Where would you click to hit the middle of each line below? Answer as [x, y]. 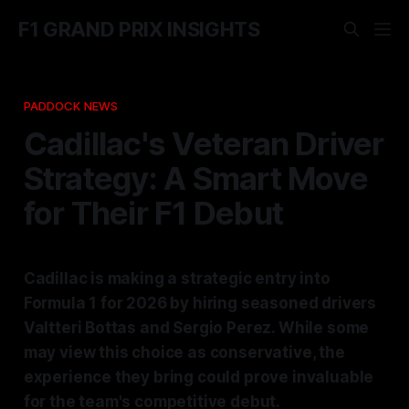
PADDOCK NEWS [71, 105]
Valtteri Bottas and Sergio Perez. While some [196, 327]
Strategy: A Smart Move [195, 178]
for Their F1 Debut [153, 212]
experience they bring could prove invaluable [199, 377]
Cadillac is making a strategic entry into [177, 278]
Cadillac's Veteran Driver [204, 143]
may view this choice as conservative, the [184, 352]
